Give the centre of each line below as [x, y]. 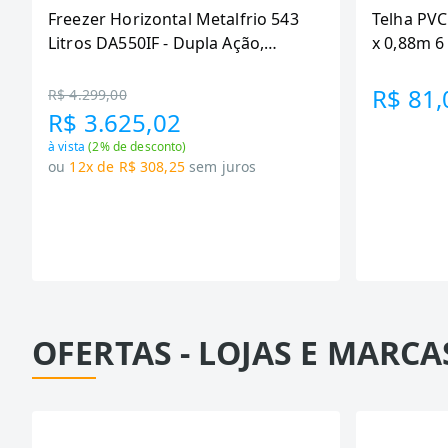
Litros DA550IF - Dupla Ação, [156, 43]
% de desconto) [143, 146]
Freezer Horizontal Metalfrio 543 [173, 19]
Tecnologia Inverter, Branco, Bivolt [179, 67]
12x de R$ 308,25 [127, 166]
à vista [68, 146]
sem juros [223, 166]
